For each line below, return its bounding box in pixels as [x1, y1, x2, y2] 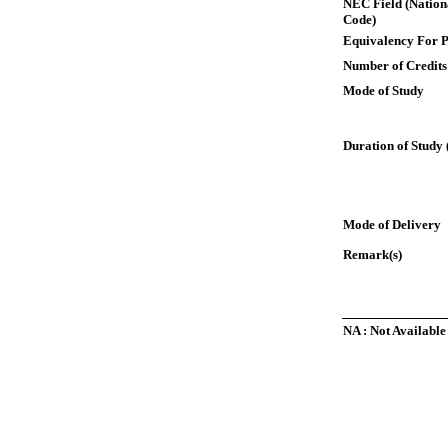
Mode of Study [343, 83, 424, 98]
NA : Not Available [343, 323, 446, 338]
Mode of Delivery [343, 217, 441, 232]
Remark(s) [343, 247, 402, 262]
